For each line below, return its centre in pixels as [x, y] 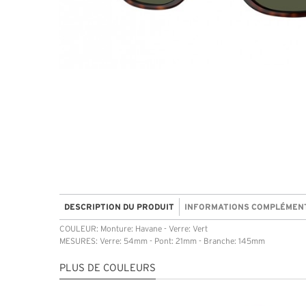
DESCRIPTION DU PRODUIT [119, 206]
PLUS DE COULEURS [108, 268]
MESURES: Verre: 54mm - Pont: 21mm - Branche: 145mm [162, 241]
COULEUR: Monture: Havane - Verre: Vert [134, 229]
